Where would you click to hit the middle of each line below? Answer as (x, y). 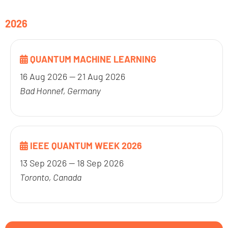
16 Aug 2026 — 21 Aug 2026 (73, 76)
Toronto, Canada (51, 177)
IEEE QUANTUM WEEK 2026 (85, 145)
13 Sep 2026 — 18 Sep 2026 (72, 163)
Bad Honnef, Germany (60, 90)
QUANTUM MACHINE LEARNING (92, 59)
